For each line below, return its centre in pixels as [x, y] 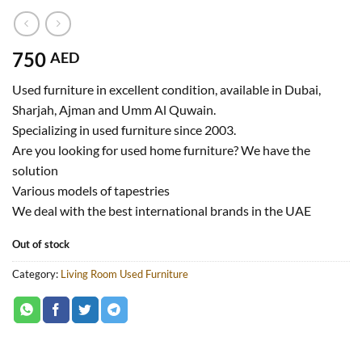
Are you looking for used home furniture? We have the [161, 150]
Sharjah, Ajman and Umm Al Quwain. [114, 110]
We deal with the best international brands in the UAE [162, 211]
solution [35, 170]
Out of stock [41, 244]
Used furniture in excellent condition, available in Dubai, [166, 90]
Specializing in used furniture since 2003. [124, 130]
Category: [36, 274]
